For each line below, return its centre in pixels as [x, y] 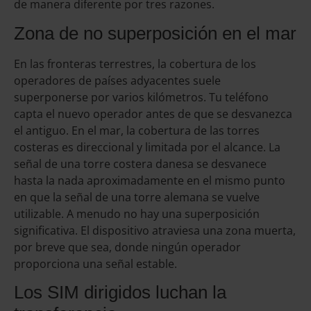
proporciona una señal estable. [95, 263]
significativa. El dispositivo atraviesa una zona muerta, [155, 230]
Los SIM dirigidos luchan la [120, 292]
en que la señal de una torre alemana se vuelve [137, 197]
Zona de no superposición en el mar [155, 33]
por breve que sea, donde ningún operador [127, 247]
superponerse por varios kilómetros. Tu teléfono [141, 97]
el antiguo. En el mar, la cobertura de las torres [137, 130]
